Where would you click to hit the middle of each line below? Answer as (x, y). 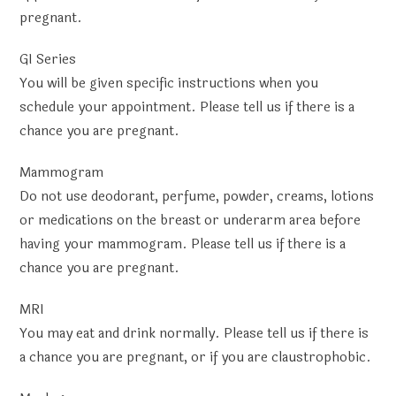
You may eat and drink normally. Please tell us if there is (194, 334)
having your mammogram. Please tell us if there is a (183, 244)
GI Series (48, 60)
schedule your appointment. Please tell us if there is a (187, 107)
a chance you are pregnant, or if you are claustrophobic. (196, 358)
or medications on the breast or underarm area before (190, 221)
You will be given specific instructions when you (169, 84)
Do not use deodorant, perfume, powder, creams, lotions (197, 197)
